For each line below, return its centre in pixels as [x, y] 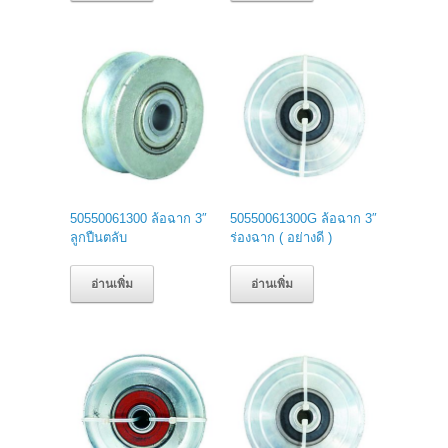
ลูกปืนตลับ [98, 237]
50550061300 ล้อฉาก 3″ [138, 218]
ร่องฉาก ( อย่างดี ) [281, 237]
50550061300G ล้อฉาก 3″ [304, 218]
